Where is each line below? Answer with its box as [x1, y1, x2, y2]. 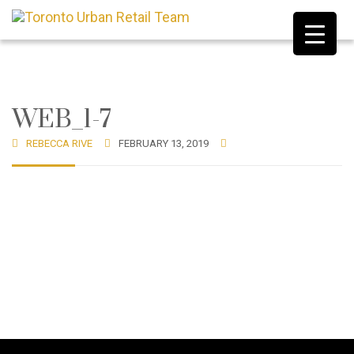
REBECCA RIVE [26, 137, 92, 149]
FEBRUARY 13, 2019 [119, 137, 209, 149]
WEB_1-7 [12, 104, 111, 136]
